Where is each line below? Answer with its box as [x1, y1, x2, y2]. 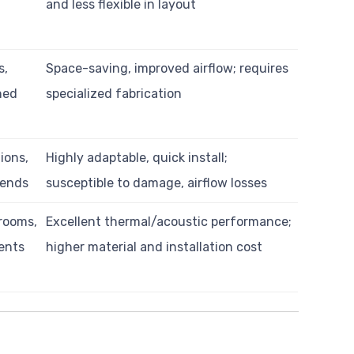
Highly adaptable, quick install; [46, 150, 228, 166]
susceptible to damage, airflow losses [46, 175, 268, 191]
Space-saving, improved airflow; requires [46, 61, 289, 77]
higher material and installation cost [46, 239, 263, 255]
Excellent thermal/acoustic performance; [46, 214, 292, 230]
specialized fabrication [46, 86, 183, 102]
